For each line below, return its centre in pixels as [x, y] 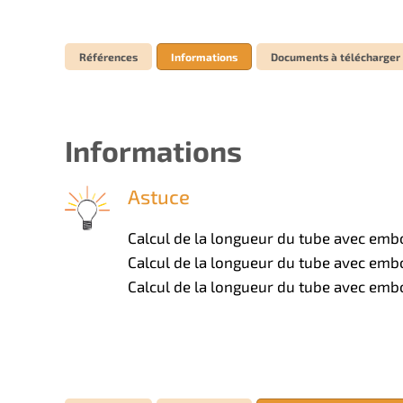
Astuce [159, 197]
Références [108, 57]
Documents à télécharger [336, 57]
